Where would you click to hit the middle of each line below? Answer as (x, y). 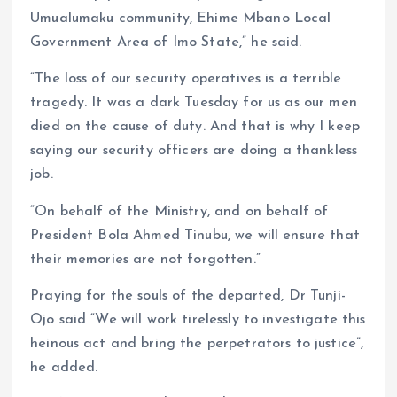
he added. (64, 367)
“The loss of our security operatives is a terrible (186, 79)
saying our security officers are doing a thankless (194, 151)
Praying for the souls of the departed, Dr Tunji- (188, 296)
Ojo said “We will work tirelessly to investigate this (198, 319)
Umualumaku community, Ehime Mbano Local (181, 19)
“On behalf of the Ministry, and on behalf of (179, 211)
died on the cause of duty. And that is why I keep (195, 127)
